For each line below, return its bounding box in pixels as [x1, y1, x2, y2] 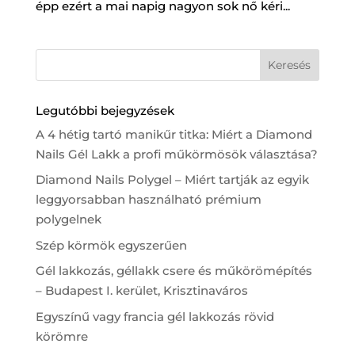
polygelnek [35, 212, 101, 227]
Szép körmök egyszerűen [35, 237, 187, 253]
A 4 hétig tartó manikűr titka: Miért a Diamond [35, 126, 312, 142]
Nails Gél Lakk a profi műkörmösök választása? [35, 146, 318, 162]
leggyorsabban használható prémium [35, 192, 261, 208]
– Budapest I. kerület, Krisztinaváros [35, 283, 248, 299]
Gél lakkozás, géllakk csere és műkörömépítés [35, 263, 312, 279]
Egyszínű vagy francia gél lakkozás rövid [35, 308, 274, 324]
